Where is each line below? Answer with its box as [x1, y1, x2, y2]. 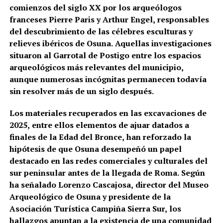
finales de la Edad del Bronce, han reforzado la [9, 131, 191, 142]
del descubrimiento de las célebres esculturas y [9, 25, 193, 37]
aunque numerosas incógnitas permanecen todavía [9, 73, 207, 85]
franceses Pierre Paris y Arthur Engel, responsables [9, 13, 209, 25]
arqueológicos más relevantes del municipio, [9, 61, 184, 73]
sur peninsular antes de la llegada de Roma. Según [9, 167, 205, 178]
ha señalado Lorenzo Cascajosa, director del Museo [9, 179, 209, 190]
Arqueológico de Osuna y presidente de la [9, 191, 171, 202]
